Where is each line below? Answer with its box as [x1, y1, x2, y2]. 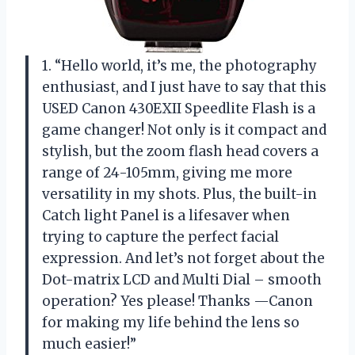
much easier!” [42, 334, 136, 353]
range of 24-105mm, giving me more [42, 163, 292, 181]
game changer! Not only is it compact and [42, 120, 326, 139]
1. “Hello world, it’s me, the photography [42, 56, 317, 74]
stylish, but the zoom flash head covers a [42, 142, 319, 160]
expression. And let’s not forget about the [42, 249, 325, 267]
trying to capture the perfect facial [42, 227, 279, 246]
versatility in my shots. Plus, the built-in [42, 185, 317, 203]
